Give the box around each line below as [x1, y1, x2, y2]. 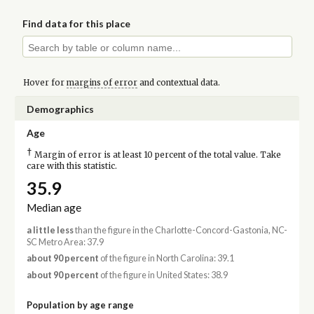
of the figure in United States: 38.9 [98, 269, 228, 280]
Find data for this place [22, 18, 131, 30]
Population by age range [26, 299, 134, 310]
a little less [26, 225, 74, 236]
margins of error [66, 77, 137, 88]
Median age [26, 201, 81, 214]
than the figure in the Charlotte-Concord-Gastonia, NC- [73, 225, 287, 236]
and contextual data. [137, 77, 220, 88]
